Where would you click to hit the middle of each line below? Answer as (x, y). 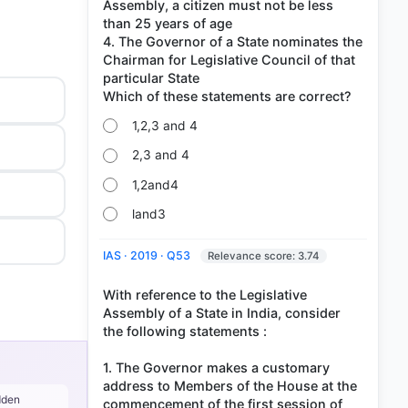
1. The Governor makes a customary (216, 367)
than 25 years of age (168, 23)
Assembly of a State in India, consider (222, 312)
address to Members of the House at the (230, 385)
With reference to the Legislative (205, 294)
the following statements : (185, 331)
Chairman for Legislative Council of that (229, 59)
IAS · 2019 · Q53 (148, 255)
